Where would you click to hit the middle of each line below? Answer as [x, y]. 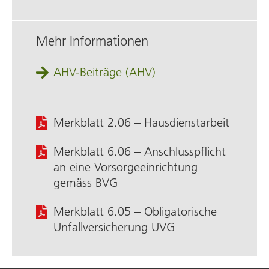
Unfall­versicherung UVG [114, 227]
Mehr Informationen [92, 41]
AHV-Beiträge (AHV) [104, 72]
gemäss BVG [86, 183]
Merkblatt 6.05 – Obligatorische [135, 211]
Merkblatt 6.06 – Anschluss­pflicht [140, 151]
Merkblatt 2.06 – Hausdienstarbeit [141, 122]
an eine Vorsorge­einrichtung [125, 167]
